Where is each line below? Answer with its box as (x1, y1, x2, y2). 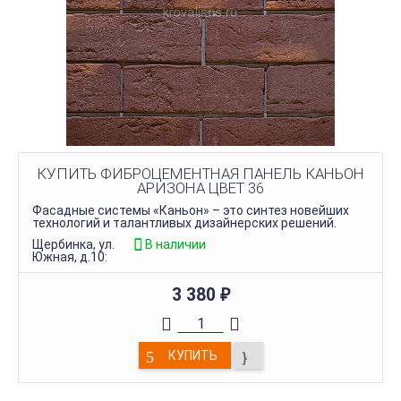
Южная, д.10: (32, 249, 107, 264)
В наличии (144, 236, 206, 252)
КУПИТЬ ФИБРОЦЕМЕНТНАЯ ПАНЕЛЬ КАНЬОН (37, 164, 364, 183)
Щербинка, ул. (32, 236, 115, 252)
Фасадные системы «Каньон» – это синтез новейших (32, 202, 349, 218)
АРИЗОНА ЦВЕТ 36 (137, 178, 264, 197)
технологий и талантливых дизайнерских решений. (32, 215, 337, 230)
